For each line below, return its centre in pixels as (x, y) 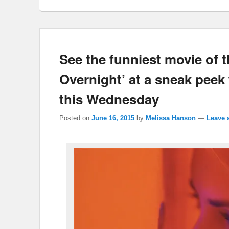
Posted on (75, 118)
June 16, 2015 (113, 118)
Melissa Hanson (171, 118)
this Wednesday (109, 99)
